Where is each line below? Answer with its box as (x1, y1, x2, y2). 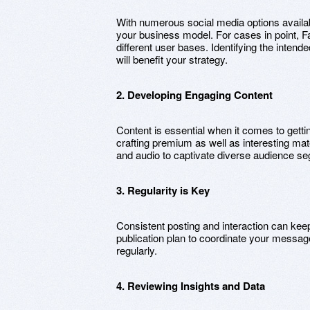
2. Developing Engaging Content (116, 87, 273, 102)
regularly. (116, 243, 157, 257)
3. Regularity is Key (116, 183, 210, 198)
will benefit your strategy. (116, 52, 228, 66)
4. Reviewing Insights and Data (116, 278, 265, 293)
